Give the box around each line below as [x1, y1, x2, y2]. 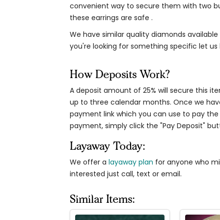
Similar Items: [69, 192, 135, 206]
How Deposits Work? [69, 68, 170, 81]
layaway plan [108, 157, 153, 167]
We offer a [69, 157, 109, 167]
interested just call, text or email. [69, 169, 182, 179]
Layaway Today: [69, 139, 145, 153]
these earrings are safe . [69, 13, 153, 23]
